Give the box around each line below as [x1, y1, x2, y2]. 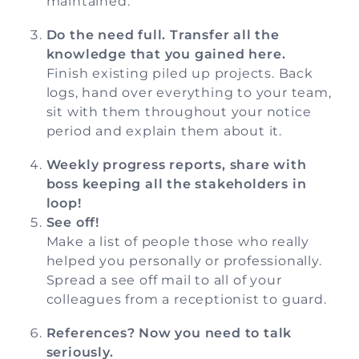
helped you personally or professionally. [46, 253, 322, 269]
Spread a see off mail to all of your [46, 272, 282, 288]
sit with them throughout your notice [46, 104, 312, 120]
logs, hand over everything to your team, [46, 85, 332, 101]
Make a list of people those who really [46, 234, 309, 250]
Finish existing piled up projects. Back [46, 66, 313, 82]
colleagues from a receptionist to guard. [46, 292, 327, 308]
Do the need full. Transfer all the [46, 27, 280, 43]
